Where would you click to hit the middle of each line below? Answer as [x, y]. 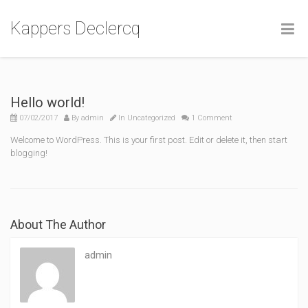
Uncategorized [151, 118]
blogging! [29, 153]
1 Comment [211, 118]
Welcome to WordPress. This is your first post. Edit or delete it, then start [149, 140]
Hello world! [47, 102]
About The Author [58, 224]
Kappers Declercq [75, 29]
